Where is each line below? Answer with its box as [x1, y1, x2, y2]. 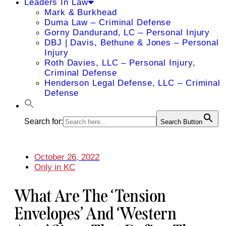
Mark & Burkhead [44, 8, 117, 17]
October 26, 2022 [34, 152, 99, 162]
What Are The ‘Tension [14, 185, 166, 207]
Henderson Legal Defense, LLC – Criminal [44, 78, 221, 88]
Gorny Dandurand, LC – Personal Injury [44, 28, 210, 37]
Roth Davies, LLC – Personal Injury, [44, 58, 196, 68]
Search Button [160, 118, 202, 126]
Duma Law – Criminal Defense [44, 18, 172, 27]
